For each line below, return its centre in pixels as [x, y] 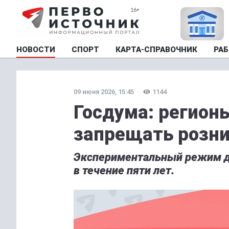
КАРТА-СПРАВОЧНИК [156, 50]
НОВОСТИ [36, 50]
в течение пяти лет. [124, 170]
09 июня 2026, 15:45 [104, 92]
